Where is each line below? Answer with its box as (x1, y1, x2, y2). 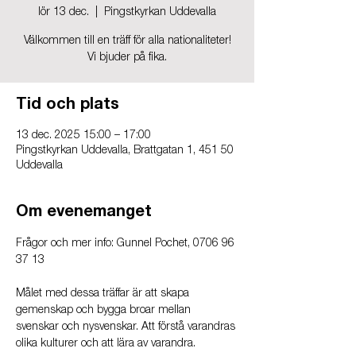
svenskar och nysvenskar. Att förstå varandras (16, 322, 238, 333)
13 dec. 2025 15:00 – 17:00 (16, 130, 151, 141)
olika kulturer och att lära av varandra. (16, 339, 195, 350)
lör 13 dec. (38, 7, 89, 18)
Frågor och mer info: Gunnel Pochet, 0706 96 (16, 238, 238, 250)
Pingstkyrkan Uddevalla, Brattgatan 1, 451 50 (16, 145, 234, 157)
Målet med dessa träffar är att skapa (16, 288, 192, 300)
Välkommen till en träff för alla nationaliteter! (23, 36, 231, 47)
